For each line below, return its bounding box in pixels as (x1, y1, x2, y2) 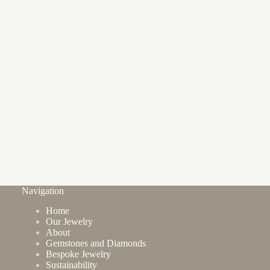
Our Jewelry (46, 216, 93, 227)
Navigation (22, 186, 64, 196)
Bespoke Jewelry (46, 249, 111, 260)
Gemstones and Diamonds (46, 238, 146, 249)
